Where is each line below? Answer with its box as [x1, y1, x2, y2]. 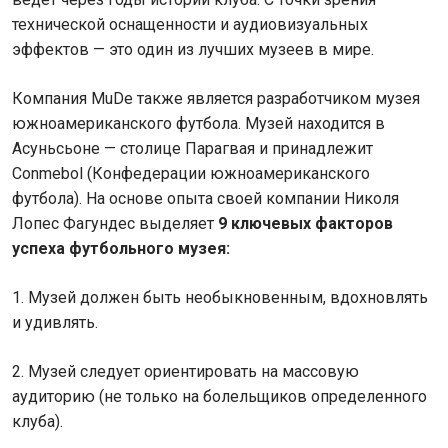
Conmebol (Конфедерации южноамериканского [12, 164, 370, 183]
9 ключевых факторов [218, 214, 393, 233]
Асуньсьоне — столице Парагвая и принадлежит [12, 139, 373, 158]
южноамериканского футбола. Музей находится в [12, 114, 385, 133]
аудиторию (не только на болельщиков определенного [12, 387, 427, 406]
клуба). [12, 412, 63, 431]
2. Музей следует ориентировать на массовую [12, 362, 359, 381]
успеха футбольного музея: [12, 239, 230, 258]
